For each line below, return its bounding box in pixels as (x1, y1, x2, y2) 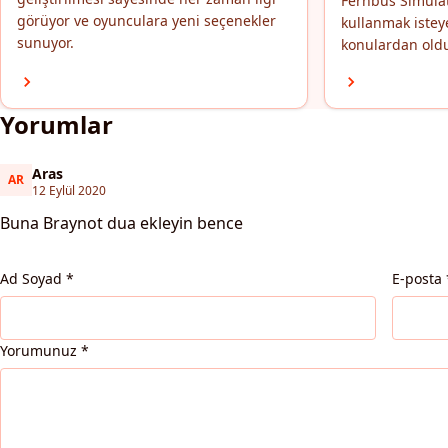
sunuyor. (17, 33, 74, 52)
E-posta (392, 269, 442, 288)
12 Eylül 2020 (32, 182, 106, 199)
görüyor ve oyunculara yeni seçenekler (17, 11, 276, 30)
